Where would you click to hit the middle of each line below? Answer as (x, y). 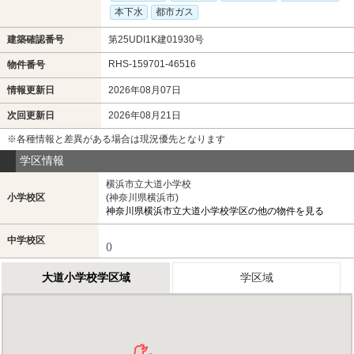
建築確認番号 (35, 39)
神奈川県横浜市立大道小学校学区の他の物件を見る (215, 211)
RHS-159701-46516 (152, 64)
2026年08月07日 (144, 90)
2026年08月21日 (144, 115)
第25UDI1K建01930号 (156, 39)
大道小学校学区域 (86, 277)
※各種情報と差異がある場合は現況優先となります (116, 139)
